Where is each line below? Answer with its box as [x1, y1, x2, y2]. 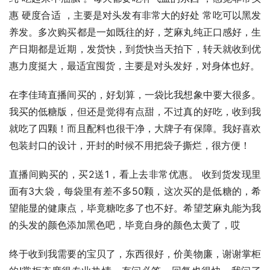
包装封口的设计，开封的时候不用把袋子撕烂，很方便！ [9, 139, 250, 152]
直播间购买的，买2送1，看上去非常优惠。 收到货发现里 [9, 168, 261, 181]
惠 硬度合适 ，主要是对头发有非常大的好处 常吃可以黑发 [9, 9, 261, 22]
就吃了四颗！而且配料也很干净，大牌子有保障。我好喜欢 [9, 122, 261, 135]
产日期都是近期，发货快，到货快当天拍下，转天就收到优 [9, 43, 261, 55]
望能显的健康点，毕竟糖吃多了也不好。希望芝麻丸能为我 [9, 202, 261, 215]
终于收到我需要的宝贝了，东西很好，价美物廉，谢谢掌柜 [9, 248, 261, 260]
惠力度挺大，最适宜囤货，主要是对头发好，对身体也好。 [9, 60, 260, 72]
